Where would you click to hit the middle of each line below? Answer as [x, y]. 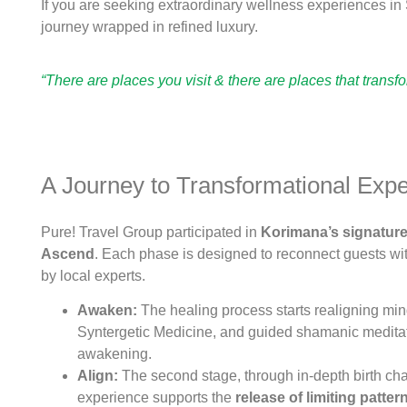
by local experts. [93, 275]
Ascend [68, 253]
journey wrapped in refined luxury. [149, 27]
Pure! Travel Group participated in [151, 232]
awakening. [114, 354]
